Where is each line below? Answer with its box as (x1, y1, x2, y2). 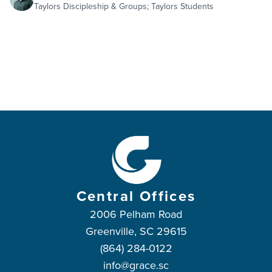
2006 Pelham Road (90, 206, 182, 222)
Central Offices (76, 185, 196, 206)
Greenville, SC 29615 (85, 223, 187, 239)
